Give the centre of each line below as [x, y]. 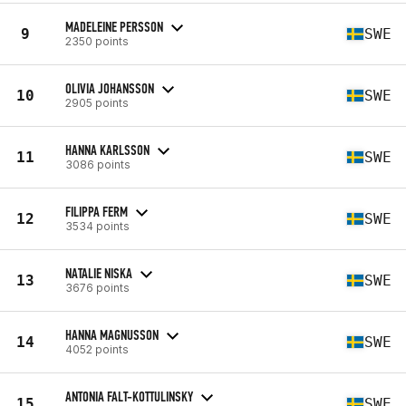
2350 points [97, 41]
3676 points [97, 287]
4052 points [97, 349]
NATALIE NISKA [99, 273]
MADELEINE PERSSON [114, 26]
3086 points [98, 164]
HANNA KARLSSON [107, 150]
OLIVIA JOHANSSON [110, 88]
